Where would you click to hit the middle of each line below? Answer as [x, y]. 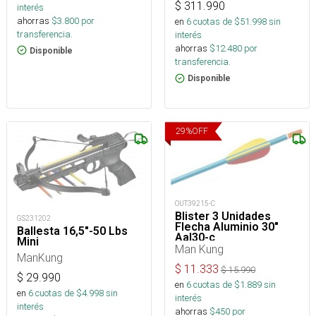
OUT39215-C [195, 204]
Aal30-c [195, 238]
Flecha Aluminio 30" [227, 227]
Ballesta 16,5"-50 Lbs [72, 231]
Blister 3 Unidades [223, 217]
